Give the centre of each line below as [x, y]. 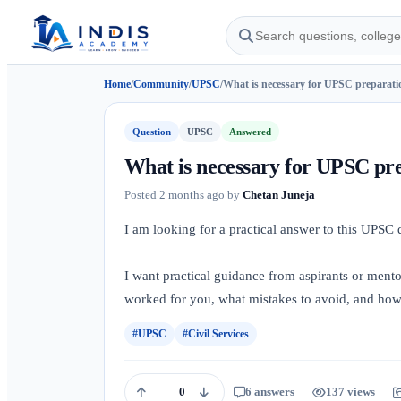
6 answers [270, 392]
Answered [250, 132]
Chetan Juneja [279, 195]
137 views [350, 392]
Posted [142, 195]
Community [161, 84]
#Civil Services [216, 333]
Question [152, 132]
